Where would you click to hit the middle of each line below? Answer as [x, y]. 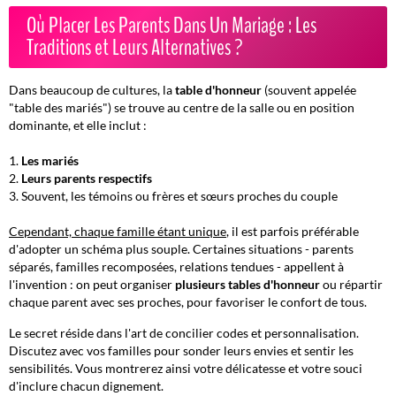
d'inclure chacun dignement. [86, 386]
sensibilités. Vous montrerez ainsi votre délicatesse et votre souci [186, 369]
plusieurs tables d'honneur [247, 285]
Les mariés [50, 161]
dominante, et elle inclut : [78, 126]
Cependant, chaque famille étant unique [118, 232]
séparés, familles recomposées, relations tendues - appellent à [176, 267]
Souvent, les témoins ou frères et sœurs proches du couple [179, 196]
